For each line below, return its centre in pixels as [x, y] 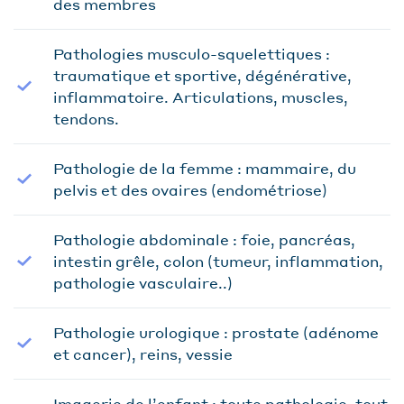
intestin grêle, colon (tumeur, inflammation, [218, 261]
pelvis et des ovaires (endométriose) [190, 189]
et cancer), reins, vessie [143, 353]
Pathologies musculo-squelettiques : [192, 53]
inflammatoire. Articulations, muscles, [201, 96]
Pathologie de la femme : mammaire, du [205, 168]
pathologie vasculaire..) [143, 282]
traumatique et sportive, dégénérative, [202, 75]
